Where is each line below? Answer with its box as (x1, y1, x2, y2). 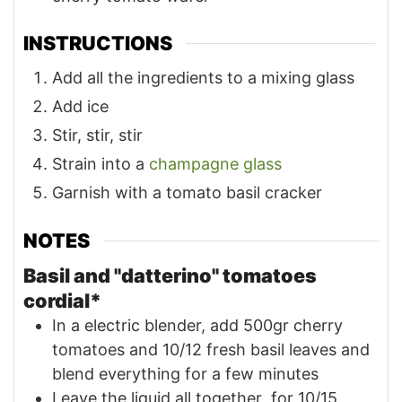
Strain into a (52, 154, 149, 174)
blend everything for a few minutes (52, 363, 319, 383)
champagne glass (149, 154, 282, 174)
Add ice (52, 97, 109, 117)
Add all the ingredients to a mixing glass (52, 68, 354, 88)
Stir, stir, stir (52, 126, 143, 145)
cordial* (23, 288, 101, 312)
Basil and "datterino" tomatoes (23, 263, 317, 287)
